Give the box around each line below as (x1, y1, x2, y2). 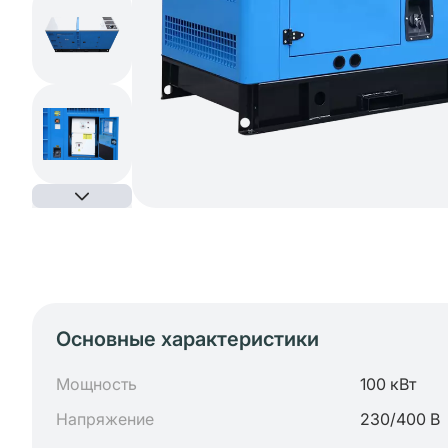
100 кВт (360, 374, 416, 394)
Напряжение (56, 409, 154, 429)
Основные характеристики (56, 327, 319, 351)
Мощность (56, 374, 137, 394)
